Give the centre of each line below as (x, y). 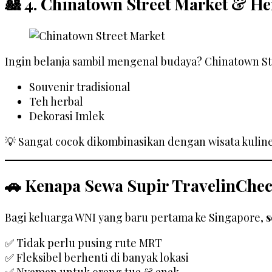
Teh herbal (56, 101)
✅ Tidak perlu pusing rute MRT (83, 243)
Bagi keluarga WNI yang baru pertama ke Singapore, (135, 217)
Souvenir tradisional (80, 87)
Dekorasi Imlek (67, 116)
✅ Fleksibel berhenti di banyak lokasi (97, 257)
